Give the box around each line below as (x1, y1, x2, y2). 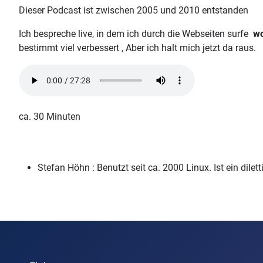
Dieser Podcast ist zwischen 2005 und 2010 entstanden (19, 5, 248, 16)
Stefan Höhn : (38, 162, 97, 174)
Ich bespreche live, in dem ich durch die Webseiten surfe (19, 28, 253, 40)
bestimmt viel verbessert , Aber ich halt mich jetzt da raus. (19, 42, 256, 54)
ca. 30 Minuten (19, 111, 83, 123)
